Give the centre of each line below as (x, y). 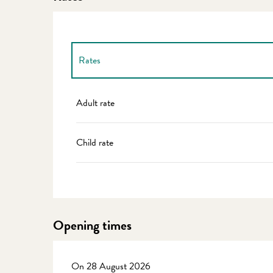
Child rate (95, 143)
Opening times (93, 225)
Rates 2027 (101, 96)
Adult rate (96, 103)
